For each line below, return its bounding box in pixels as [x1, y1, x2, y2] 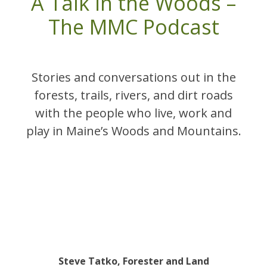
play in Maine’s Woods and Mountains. [26, 123, 241, 139]
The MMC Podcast [48, 13, 219, 41]
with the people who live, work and [35, 105, 232, 121]
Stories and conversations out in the [31, 69, 236, 85]
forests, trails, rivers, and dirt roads [34, 87, 233, 103]
